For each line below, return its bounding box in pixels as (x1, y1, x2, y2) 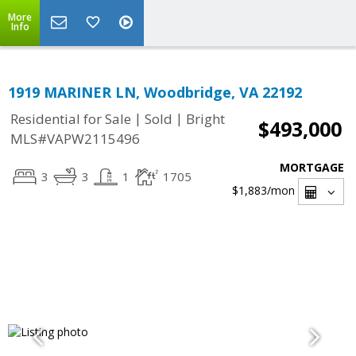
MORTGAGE (280, 160, 344, 175)
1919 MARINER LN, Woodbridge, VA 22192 (8, 83, 302, 102)
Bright (186, 110, 225, 129)
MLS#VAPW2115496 (10, 130, 140, 149)
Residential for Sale (10, 110, 131, 129)
